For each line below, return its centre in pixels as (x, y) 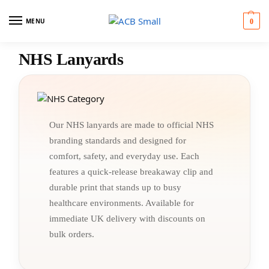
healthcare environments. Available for (122, 203)
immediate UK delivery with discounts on (127, 219)
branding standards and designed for (118, 141)
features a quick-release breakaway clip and (131, 172)
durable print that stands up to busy (115, 187)
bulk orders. (72, 234)
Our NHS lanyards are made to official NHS (131, 125)
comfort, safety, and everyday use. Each (124, 156)
